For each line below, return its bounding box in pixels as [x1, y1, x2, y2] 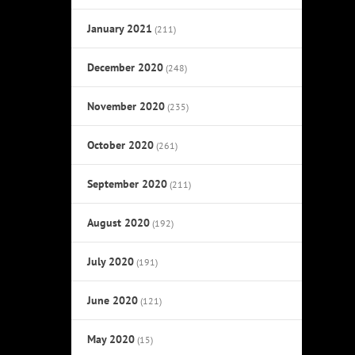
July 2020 [87, 254, 135, 269]
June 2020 [87, 292, 139, 307]
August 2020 [87, 215, 151, 230]
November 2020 [87, 98, 166, 113]
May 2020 [87, 331, 136, 346]
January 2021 [87, 21, 153, 36]
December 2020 [87, 59, 164, 74]
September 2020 [87, 176, 168, 191]
